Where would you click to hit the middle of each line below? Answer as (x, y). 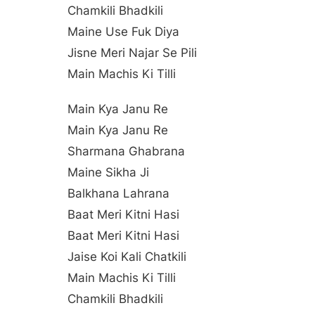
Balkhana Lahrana (118, 193)
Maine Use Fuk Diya (123, 31)
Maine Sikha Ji (108, 172)
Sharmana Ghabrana (126, 151)
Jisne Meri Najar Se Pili (132, 52)
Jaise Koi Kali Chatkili (127, 256)
